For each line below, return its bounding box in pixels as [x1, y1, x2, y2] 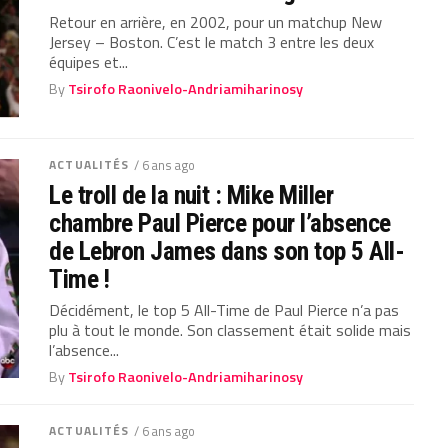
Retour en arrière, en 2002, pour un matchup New [49, 9, 383, 34]
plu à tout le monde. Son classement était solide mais [49, 317, 412, 342]
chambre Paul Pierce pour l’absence [49, 207, 391, 238]
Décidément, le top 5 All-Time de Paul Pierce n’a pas [49, 297, 400, 322]
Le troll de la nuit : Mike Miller [49, 179, 334, 210]
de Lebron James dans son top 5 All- [49, 235, 405, 266]
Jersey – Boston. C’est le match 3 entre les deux [49, 29, 375, 54]
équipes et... [49, 49, 129, 74]
